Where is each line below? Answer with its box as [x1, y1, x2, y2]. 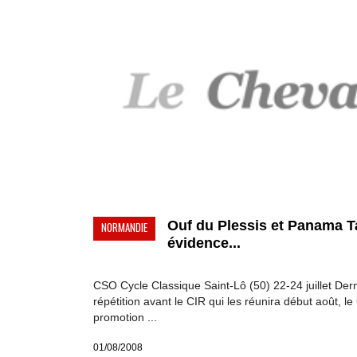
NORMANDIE [101, 219, 147, 236]
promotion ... [93, 311, 157, 324]
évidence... [167, 235, 241, 252]
